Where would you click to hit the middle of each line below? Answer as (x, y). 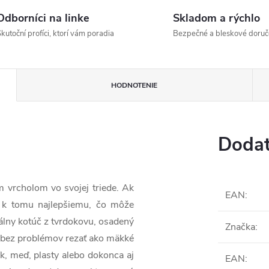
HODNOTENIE (134, 85)
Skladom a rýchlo (216, 18)
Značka (240, 227)
